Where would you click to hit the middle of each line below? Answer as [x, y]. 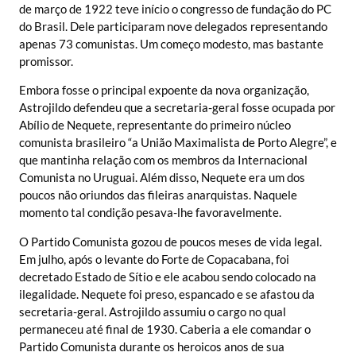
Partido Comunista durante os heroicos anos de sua [152, 346]
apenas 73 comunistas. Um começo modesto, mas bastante [171, 43]
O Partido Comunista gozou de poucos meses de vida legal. [170, 241]
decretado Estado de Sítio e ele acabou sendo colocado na [168, 276]
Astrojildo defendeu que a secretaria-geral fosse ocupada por [177, 108]
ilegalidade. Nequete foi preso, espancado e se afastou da [167, 294]
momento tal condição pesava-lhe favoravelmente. [150, 213]
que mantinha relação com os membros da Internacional [163, 160]
